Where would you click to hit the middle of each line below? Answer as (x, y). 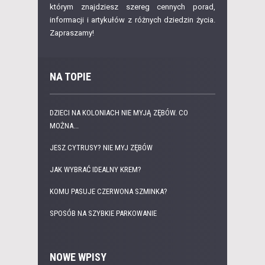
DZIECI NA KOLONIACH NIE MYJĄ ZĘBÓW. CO (119, 113)
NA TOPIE (70, 77)
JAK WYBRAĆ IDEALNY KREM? (96, 170)
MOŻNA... (64, 126)
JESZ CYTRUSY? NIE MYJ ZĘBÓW (101, 148)
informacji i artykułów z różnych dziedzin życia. (132, 20)
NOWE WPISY (78, 257)
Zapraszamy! (72, 33)
